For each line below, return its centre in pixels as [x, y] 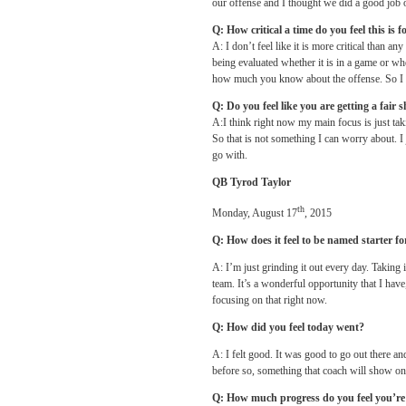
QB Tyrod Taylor [251, 182]
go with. [230, 155]
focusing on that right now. [270, 300]
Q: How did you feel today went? [288, 327]
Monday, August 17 [255, 213]
